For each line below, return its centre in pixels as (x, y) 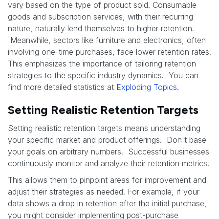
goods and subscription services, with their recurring (100, 16)
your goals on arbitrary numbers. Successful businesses (109, 151)
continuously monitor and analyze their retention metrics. (109, 163)
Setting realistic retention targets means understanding (104, 128)
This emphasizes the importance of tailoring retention (102, 63)
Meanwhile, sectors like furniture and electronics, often (107, 40)
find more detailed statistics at (62, 87)
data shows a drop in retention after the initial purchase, (107, 203)
